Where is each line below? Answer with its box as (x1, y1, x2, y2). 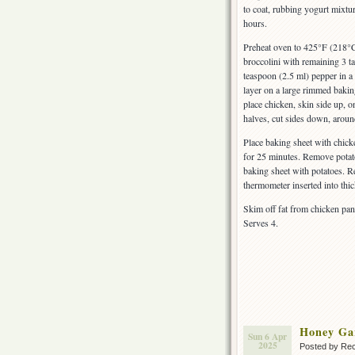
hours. (243, 17, 267, 30)
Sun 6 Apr (248, 330, 287, 344)
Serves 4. (243, 216, 278, 230)
